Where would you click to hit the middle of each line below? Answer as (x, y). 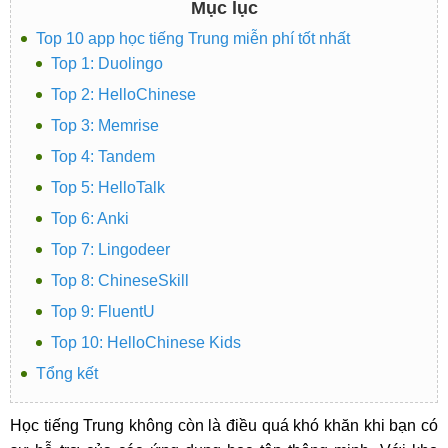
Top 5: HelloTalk (108, 187)
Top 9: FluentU (103, 311)
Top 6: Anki (90, 218)
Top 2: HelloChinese (123, 94)
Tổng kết (67, 373)
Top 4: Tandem (103, 156)
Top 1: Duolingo (107, 63)
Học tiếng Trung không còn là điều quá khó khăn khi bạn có (224, 425)
